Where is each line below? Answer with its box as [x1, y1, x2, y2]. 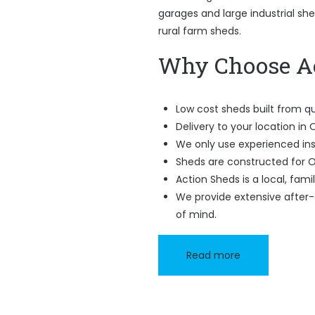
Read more [186, 248, 240, 262]
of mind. [175, 207, 217, 221]
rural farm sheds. [157, 24, 241, 38]
